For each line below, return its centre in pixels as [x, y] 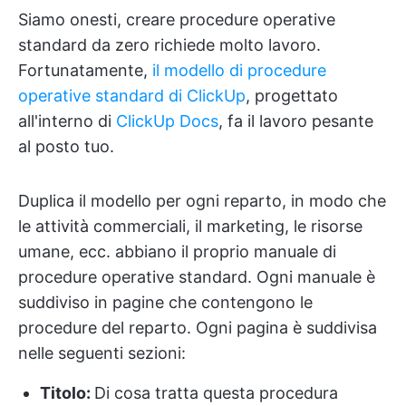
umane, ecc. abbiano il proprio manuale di [177, 251]
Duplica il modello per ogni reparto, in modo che [202, 200]
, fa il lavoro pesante [296, 121]
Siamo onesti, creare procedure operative [177, 19]
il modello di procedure [239, 70]
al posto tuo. [66, 146]
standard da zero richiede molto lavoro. [169, 44]
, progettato [292, 95]
